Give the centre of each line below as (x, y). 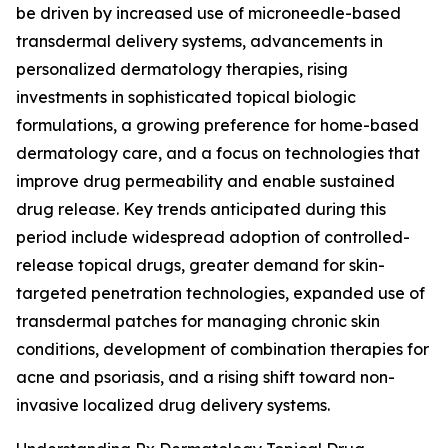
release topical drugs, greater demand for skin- (200, 265)
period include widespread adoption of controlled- (213, 237)
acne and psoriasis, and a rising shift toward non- (205, 377)
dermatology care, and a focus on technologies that (218, 153)
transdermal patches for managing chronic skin (198, 321)
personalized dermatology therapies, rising (182, 69)
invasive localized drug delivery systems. (173, 405)
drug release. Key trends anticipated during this (201, 209)
